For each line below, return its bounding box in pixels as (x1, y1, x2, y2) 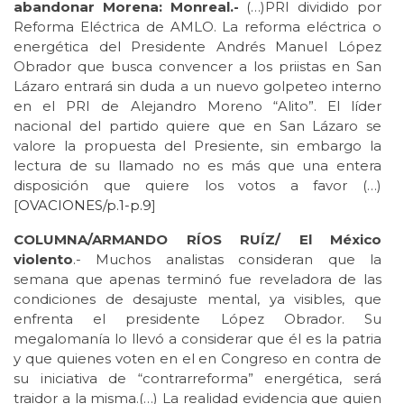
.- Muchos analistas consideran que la (73, 250, 381, 268)
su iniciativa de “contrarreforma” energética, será (14, 369, 381, 387)
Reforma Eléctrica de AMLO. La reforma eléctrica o (14, 17, 381, 35)
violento (14, 250, 73, 268)
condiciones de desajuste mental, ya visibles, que (14, 289, 381, 308)
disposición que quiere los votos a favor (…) (14, 176, 381, 194)
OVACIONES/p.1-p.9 (18, 196, 151, 214)
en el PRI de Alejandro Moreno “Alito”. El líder (14, 96, 381, 115)
